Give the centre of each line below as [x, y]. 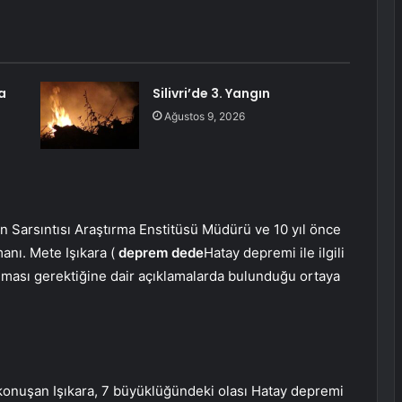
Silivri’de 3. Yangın [211, 94]
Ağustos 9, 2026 [204, 117]
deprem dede [161, 253]
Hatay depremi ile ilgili [274, 253]
